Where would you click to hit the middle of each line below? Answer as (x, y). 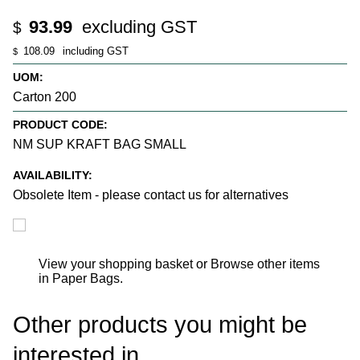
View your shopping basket (116, 264)
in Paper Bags (79, 278)
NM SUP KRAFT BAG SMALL (100, 145)
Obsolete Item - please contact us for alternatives (151, 194)
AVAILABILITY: (53, 175)
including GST (94, 51)
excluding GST (137, 27)
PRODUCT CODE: (60, 125)
